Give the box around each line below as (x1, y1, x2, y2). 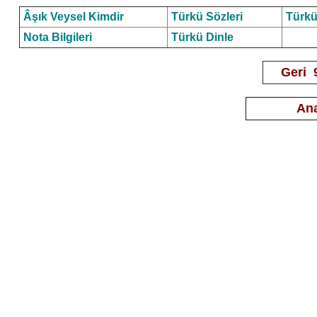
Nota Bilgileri (23, 31, 92, 43)
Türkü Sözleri (171, 11, 243, 23)
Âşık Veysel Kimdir (23, 11, 124, 23)
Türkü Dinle (171, 31, 234, 43)
